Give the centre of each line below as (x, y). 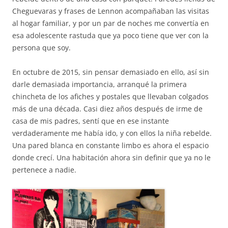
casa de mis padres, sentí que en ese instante (91, 121)
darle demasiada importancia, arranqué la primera (99, 84)
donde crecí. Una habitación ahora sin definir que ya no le (111, 157)
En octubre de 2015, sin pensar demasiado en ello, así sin (111, 72)
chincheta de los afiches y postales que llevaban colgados (110, 96)
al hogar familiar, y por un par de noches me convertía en (111, 23)
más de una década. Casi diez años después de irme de (107, 108)
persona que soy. (41, 47)
